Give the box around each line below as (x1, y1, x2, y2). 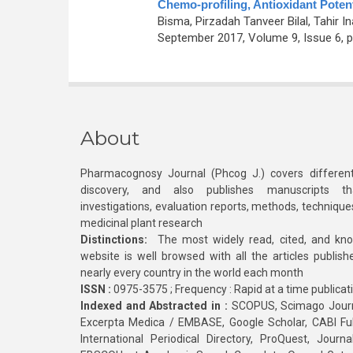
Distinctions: (80, 233, 147, 246)
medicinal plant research (80, 217, 203, 229)
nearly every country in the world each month (80, 266, 303, 279)
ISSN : (80, 283, 111, 295)
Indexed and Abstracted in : (80, 299, 228, 312)
